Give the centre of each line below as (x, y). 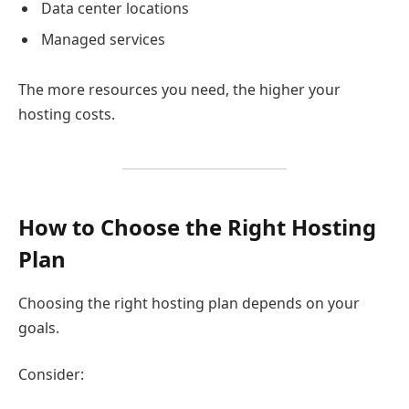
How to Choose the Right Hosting (197, 226)
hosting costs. (67, 115)
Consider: (51, 375)
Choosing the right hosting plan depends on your (189, 303)
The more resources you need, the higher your (179, 90)
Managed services (103, 39)
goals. (39, 327)
